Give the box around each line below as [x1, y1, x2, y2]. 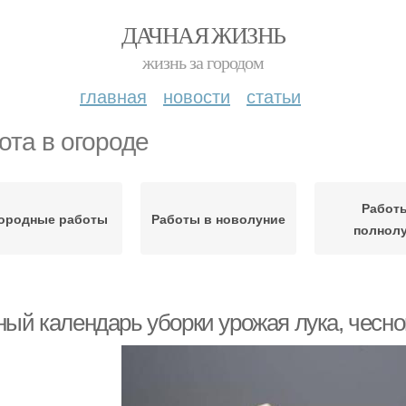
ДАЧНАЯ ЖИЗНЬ [121, 19, 285, 50]
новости [163, 82, 230, 109]
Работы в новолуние [150, 209, 285, 227]
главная [80, 82, 147, 109]
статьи [246, 82, 301, 109]
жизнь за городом [142, 50, 264, 74]
